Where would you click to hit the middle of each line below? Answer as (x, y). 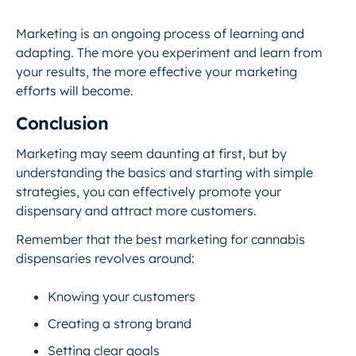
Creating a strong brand (120, 323)
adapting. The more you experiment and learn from (169, 52)
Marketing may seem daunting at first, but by (151, 153)
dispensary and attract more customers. (136, 211)
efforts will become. (75, 91)
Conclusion (62, 123)
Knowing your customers (122, 296)
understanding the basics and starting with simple (164, 172)
